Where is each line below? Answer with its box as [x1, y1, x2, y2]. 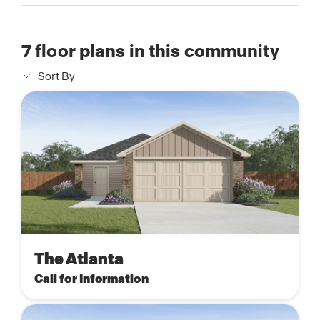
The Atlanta [34, 249, 124, 270]
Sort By [38, 69, 75, 84]
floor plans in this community [31, 40, 279, 62]
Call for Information [34, 271, 149, 287]
